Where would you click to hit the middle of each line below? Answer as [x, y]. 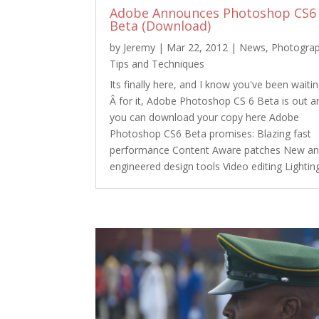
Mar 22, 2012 [198, 47]
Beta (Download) [161, 25]
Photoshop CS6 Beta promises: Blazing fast [211, 133]
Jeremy [140, 47]
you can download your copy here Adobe [205, 117]
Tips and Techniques [157, 63]
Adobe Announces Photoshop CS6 [213, 12]
